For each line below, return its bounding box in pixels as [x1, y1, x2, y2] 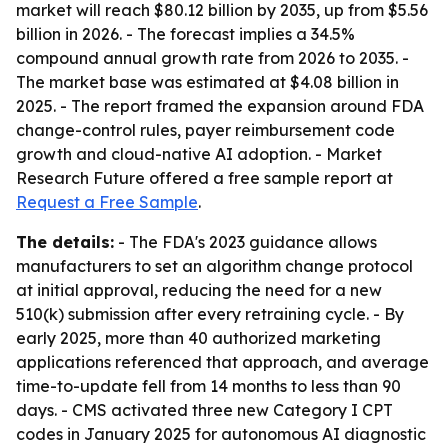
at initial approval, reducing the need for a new [16, 280, 382, 300]
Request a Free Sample [16, 192, 198, 212]
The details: [16, 232, 114, 252]
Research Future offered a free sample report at [16, 168, 393, 188]
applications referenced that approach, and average [16, 352, 429, 372]
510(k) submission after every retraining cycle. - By [16, 304, 404, 324]
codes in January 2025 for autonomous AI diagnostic [16, 424, 426, 444]
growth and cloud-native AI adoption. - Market [16, 144, 382, 164]
